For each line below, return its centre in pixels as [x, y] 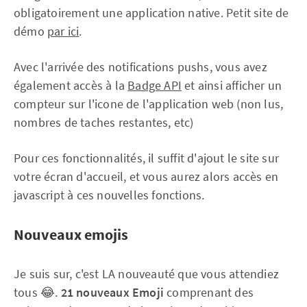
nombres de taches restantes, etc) [104, 123]
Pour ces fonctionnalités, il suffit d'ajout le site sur [147, 158]
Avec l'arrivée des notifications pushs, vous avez [140, 67]
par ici [63, 32]
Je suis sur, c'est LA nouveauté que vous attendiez [147, 274]
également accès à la [71, 86]
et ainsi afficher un [232, 86]
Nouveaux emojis [71, 235]
